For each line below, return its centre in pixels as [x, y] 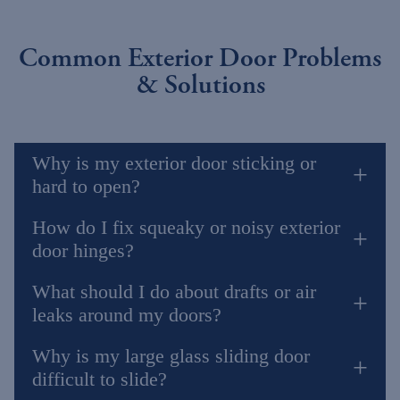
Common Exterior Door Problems [200, 58]
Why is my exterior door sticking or [174, 163]
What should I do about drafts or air [174, 292]
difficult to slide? [100, 379]
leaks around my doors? [127, 315]
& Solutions [200, 84]
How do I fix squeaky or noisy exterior [186, 227]
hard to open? [86, 186]
